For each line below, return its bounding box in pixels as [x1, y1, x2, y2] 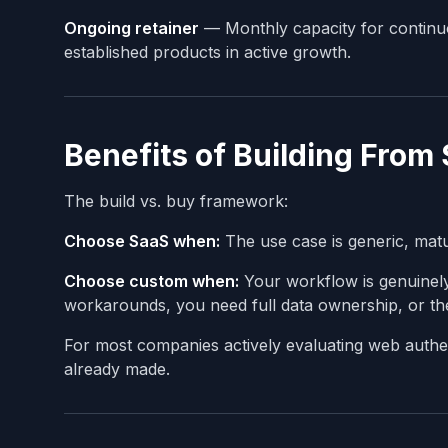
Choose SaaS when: [64, 230, 220, 251]
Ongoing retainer [64, 17, 199, 38]
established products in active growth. [64, 41, 351, 62]
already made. [64, 358, 170, 379]
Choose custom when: [64, 270, 239, 291]
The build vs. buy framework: [64, 190, 288, 211]
